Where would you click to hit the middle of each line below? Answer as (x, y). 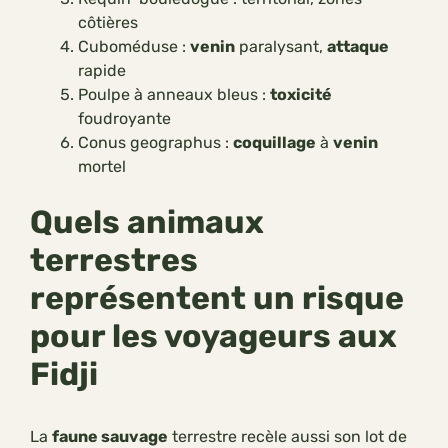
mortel (102, 167)
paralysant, (281, 47)
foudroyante (124, 119)
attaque (358, 47)
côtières (108, 23)
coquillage (274, 143)
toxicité (301, 95)
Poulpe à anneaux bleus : (174, 95)
